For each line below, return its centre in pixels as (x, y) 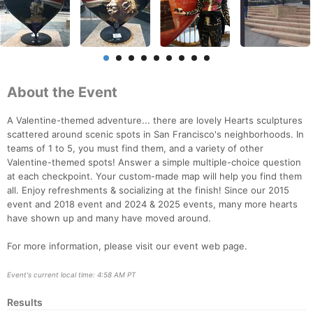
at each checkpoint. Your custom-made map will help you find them (154, 176)
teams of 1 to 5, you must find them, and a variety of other (135, 148)
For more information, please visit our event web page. (127, 246)
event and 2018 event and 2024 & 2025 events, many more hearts (152, 204)
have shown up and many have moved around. (109, 218)
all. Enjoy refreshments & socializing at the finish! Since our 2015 (148, 190)
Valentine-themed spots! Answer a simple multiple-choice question (154, 162)
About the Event (62, 93)
